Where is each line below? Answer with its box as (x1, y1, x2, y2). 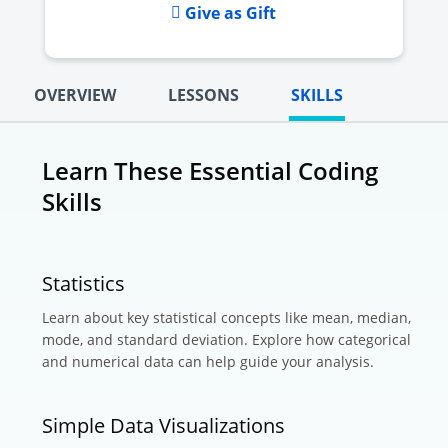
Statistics (42, 269, 125, 297)
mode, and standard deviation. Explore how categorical (42, 329, 411, 349)
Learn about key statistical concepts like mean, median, (42, 307, 411, 327)
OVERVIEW (34, 83, 116, 106)
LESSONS (168, 83, 239, 106)
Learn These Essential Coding (42, 153, 378, 187)
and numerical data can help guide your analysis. (42, 351, 374, 371)
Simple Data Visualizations (42, 411, 285, 439)
